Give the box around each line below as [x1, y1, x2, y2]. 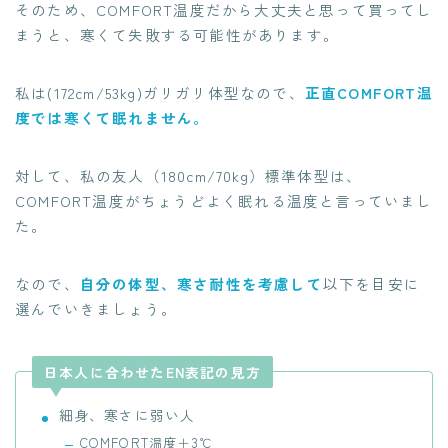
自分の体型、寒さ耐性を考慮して [79, 273, 323, 295]
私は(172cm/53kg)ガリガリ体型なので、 [15, 82, 305, 104]
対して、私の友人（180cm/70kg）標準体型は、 [15, 165, 363, 187]
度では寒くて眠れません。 [15, 107, 210, 129]
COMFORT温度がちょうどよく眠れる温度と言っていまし [15, 190, 433, 212]
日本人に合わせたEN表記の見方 [44, 361, 261, 382]
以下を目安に [322, 273, 421, 295]
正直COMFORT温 [304, 82, 433, 104]
